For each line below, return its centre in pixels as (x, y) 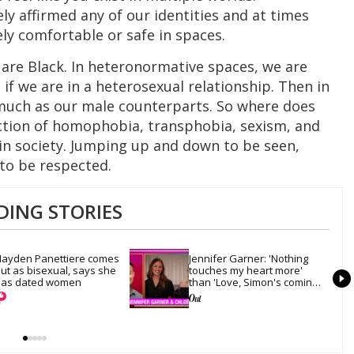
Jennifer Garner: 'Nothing (249, 258)
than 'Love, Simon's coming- (255, 282)
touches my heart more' (246, 270)
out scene (213, 294)
